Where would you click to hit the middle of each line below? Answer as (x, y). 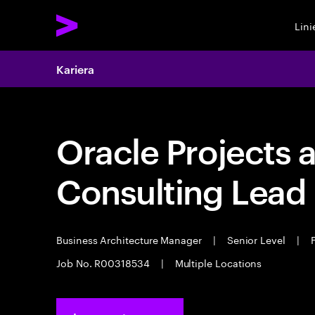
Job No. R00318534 (104, 262)
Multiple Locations (217, 262)
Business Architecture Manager (130, 239)
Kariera (75, 69)
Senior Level (256, 239)
